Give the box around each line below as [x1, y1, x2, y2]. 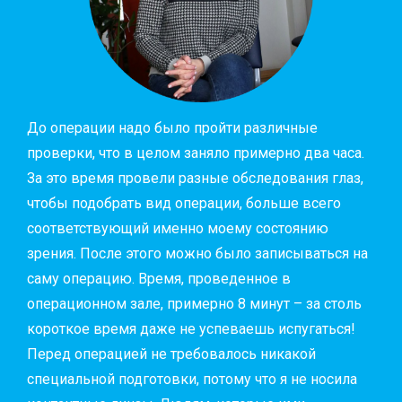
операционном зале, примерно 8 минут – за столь [27, 294, 362, 312]
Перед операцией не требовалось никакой [27, 345, 316, 363]
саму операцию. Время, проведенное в [27, 269, 291, 287]
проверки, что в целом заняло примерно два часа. [27, 144, 364, 162]
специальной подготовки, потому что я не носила [27, 370, 357, 388]
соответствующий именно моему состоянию [27, 219, 328, 237]
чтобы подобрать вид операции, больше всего [27, 194, 341, 212]
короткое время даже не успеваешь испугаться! [27, 319, 355, 337]
